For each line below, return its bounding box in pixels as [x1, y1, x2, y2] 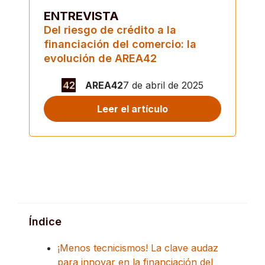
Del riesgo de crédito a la [44, 23, 177, 36]
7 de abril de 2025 [123, 79, 203, 91]
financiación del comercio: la [44, 37, 197, 50]
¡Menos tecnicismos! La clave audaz [57, 242, 219, 254]
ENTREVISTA [44, 8, 119, 23]
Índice [29, 215, 62, 228]
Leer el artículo [97, 102, 168, 115]
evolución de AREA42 [44, 51, 157, 64]
